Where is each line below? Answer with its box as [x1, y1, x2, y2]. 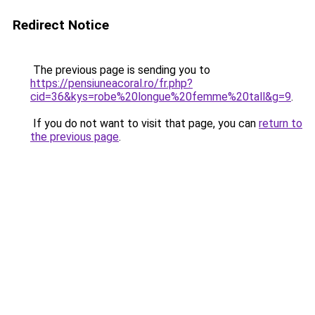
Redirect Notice [13, 17, 109, 33]
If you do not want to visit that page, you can [30, 117, 259, 130]
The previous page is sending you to [30, 63, 210, 77]
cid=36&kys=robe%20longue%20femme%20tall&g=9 [30, 90, 291, 103]
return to [259, 117, 302, 130]
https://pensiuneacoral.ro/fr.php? [30, 77, 193, 90]
